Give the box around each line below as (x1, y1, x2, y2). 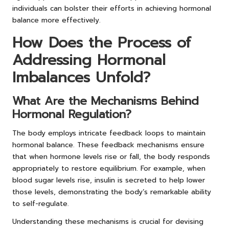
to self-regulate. (12, 198, 69, 209)
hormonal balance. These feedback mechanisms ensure (12, 139, 204, 150)
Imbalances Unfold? (12, 66, 150, 88)
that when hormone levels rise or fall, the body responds (12, 151, 210, 162)
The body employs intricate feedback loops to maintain (12, 127, 205, 139)
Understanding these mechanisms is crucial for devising (12, 216, 203, 227)
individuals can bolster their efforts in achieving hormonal (12, 3, 211, 14)
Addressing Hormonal (12, 49, 166, 71)
